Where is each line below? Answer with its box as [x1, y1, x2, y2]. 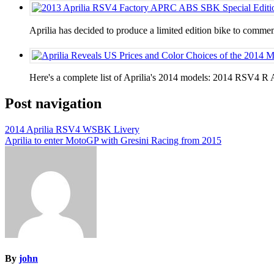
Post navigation [5, 95, 102, 112]
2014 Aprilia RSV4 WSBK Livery [5, 124, 139, 135]
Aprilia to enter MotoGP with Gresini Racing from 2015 [5, 135, 221, 146]
